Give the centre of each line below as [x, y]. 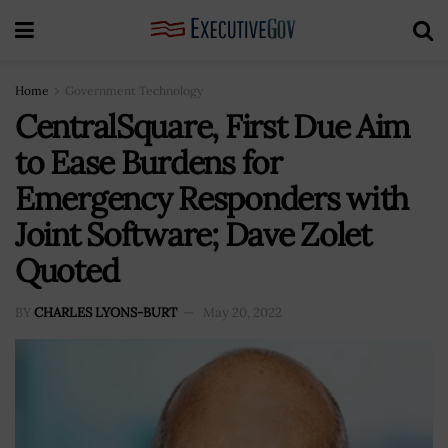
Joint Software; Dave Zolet [193, 234]
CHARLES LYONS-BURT [105, 312]
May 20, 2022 [242, 312]
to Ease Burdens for [148, 162]
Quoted [67, 270]
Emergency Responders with [211, 198]
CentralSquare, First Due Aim [213, 126]
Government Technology [134, 90]
